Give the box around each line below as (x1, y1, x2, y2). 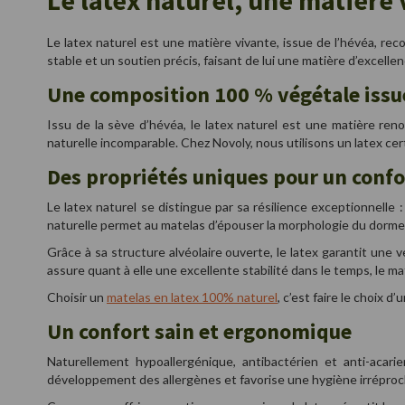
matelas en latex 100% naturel (107, 289, 278, 305)
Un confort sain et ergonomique (47, 317, 352, 345)
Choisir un (47, 289, 107, 305)
